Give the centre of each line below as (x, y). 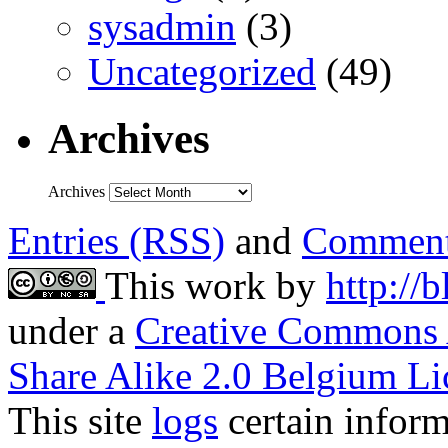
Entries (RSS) (116, 241)
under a (71, 331)
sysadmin (162, 27)
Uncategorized (202, 72)
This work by (215, 286)
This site (80, 421)
